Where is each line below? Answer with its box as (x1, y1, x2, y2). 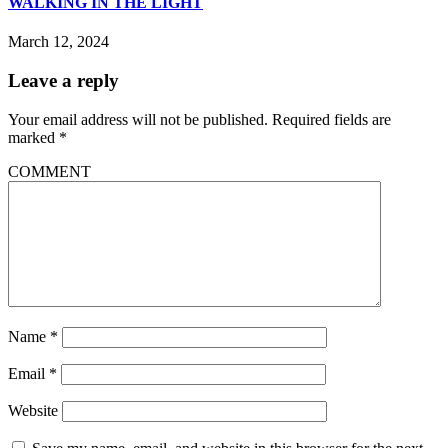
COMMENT (8, 162, 91, 180)
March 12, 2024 (8, 33, 109, 51)
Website (8, 401, 58, 419)
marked (8, 128, 59, 146)
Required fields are (272, 110, 391, 128)
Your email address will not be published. (8, 110, 268, 128)
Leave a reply (8, 69, 119, 91)
